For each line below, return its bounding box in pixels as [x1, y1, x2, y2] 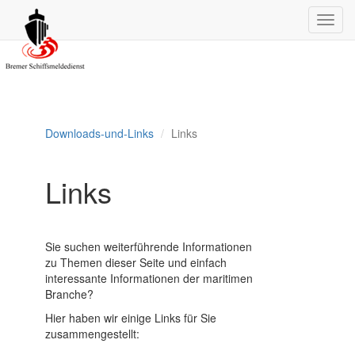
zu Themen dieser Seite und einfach [45, 254, 227, 270]
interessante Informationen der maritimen [45, 270, 254, 286]
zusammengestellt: [45, 326, 140, 342]
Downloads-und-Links [45, 125, 155, 141]
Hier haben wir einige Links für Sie [45, 310, 217, 326]
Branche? [45, 286, 94, 302]
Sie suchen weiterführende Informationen [45, 239, 253, 254]
